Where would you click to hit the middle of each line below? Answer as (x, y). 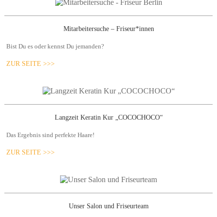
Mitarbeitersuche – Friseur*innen (108, 29)
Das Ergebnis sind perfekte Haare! (51, 135)
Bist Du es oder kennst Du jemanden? (55, 46)
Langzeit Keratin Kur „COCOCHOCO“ (108, 117)
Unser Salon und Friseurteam (108, 206)
